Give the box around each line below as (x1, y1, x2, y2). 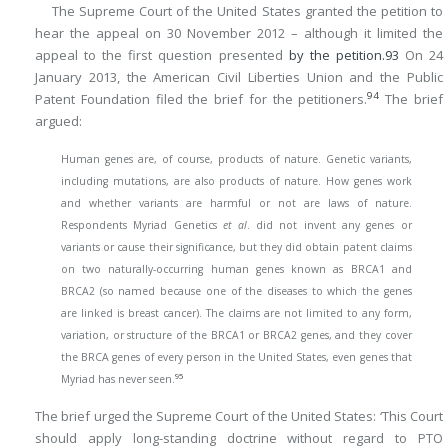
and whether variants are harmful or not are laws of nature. (61, 195, 412, 210)
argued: (35, 111, 82, 130)
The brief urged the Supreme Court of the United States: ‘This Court (35, 407, 443, 426)
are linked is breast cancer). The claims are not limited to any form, (61, 305, 412, 320)
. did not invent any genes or (246, 217, 412, 232)
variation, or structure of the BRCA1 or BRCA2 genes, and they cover (61, 327, 412, 342)
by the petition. (288, 45, 385, 64)
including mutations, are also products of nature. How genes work (61, 173, 412, 188)
